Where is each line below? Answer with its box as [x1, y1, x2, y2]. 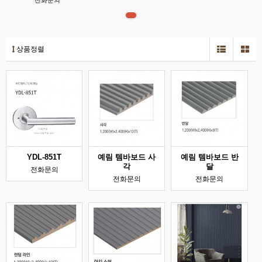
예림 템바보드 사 [98, 153, 156, 162]
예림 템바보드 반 [180, 153, 239, 162]
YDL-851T [27, 153, 62, 162]
